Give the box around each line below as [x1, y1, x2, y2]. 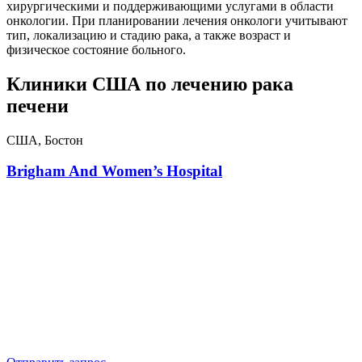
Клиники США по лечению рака [6, 73, 293, 95]
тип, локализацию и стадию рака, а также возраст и [6, 27, 291, 42]
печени [6, 95, 69, 116]
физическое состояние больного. [6, 42, 186, 57]
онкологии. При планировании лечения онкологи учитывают [6, 13, 347, 27]
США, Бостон [6, 133, 83, 147]
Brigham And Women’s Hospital [6, 162, 222, 180]
